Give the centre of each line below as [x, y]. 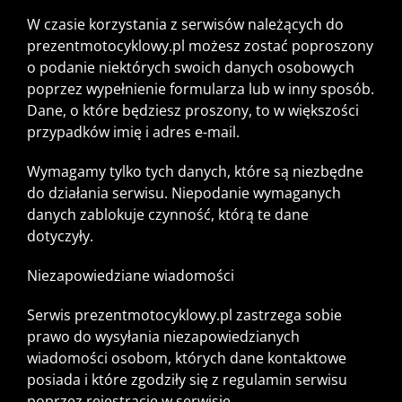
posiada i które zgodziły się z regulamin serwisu [187, 380]
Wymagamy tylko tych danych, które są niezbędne [195, 172]
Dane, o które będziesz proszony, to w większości [193, 111]
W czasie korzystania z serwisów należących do [185, 25]
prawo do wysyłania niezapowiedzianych [163, 337]
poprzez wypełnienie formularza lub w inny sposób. [201, 89]
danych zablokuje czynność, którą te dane [168, 215]
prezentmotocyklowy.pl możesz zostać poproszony [200, 46]
